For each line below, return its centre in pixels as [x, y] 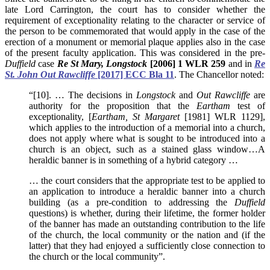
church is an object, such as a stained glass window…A [147, 149]
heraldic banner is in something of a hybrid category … [133, 160]
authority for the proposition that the [113, 106]
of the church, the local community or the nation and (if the [147, 235]
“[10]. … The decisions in [83, 95]
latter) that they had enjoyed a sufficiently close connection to [147, 246]
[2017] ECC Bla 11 [135, 75]
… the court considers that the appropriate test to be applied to [147, 181]
